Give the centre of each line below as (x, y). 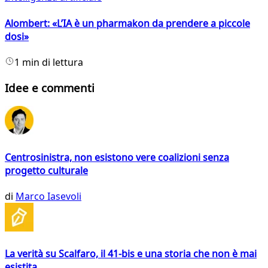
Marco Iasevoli (48, 196)
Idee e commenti (50, 87)
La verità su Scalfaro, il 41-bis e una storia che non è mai (131, 254)
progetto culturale (46, 170)
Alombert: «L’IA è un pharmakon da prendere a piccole (127, 23)
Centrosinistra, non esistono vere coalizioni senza (117, 157)
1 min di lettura (49, 62)
